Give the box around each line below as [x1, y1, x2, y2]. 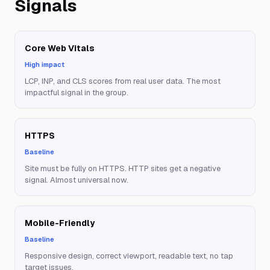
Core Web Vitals [25, 43, 95, 54]
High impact [25, 60, 64, 69]
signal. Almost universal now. [25, 175, 128, 185]
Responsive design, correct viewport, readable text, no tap [25, 251, 233, 261]
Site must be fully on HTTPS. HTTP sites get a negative [25, 163, 221, 174]
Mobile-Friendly [25, 218, 95, 228]
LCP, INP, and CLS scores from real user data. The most [25, 76, 221, 86]
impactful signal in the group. [25, 87, 128, 98]
